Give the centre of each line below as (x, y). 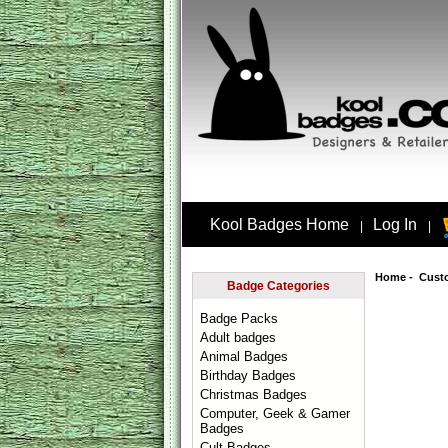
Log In (395, 225)
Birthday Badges (248, 375)
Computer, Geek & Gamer (275, 413)
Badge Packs (239, 318)
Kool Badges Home (279, 225)
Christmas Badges (254, 394)
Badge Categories (278, 286)
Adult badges (238, 337)
